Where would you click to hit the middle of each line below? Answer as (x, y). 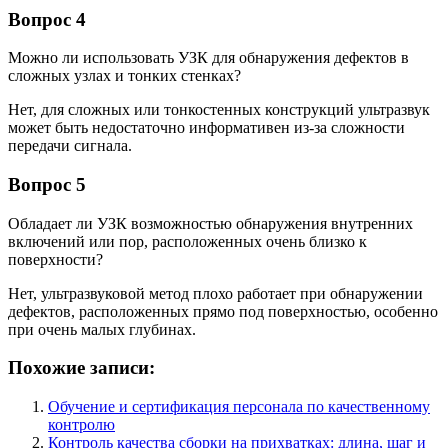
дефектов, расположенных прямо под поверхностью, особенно (223, 311)
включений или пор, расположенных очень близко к (187, 241)
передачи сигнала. (70, 146)
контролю (81, 425)
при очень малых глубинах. (102, 329)
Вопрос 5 (47, 184)
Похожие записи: (81, 368)
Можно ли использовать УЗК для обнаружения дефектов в (208, 58)
